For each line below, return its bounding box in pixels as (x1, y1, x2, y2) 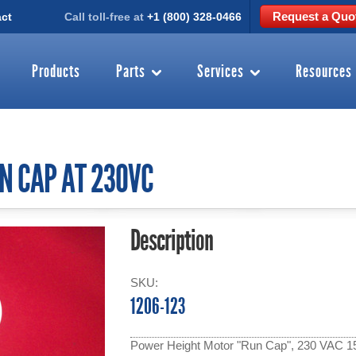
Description (130, 226, 213, 258)
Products (32, 63, 80, 82)
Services (197, 63, 244, 82)
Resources (296, 63, 352, 82)
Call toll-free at (64, 10, 147, 23)
